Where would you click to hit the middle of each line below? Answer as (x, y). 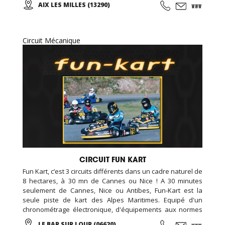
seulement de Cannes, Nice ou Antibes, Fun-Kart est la (113, 190)
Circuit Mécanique (51, 41)
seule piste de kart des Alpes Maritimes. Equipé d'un (113, 200)
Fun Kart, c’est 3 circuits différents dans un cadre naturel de (113, 171)
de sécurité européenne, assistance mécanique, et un (113, 219)
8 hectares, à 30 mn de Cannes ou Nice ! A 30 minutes (113, 181)
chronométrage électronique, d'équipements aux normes (113, 209)
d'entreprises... (45, 19)
